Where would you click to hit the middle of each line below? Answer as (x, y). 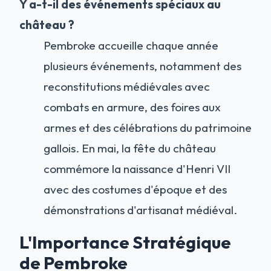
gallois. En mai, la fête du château (130, 149)
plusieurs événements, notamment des (142, 66)
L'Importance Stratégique (125, 242)
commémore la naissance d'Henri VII (137, 169)
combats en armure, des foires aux (132, 107)
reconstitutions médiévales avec (127, 87)
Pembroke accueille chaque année (131, 46)
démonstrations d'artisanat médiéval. (140, 210)
